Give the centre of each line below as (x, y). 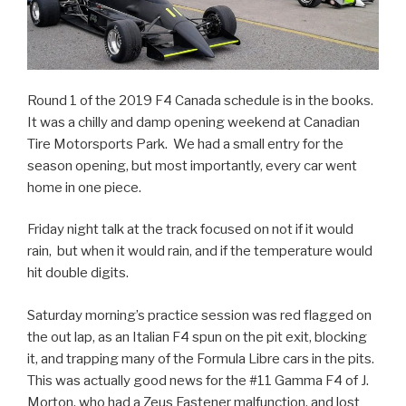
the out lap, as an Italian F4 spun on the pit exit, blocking (197, 337)
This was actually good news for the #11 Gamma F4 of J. (198, 380)
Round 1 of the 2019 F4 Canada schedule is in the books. (202, 100)
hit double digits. (78, 273)
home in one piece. (84, 187)
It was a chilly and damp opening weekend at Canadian (193, 122)
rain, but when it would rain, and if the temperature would (200, 251)
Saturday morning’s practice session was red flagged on (199, 315)
